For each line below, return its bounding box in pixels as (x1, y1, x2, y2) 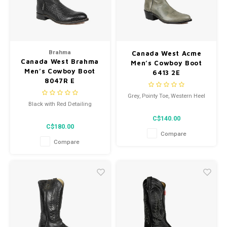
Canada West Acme (131, 49, 202, 58)
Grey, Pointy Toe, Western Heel (128, 91, 205, 100)
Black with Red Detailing (28, 99, 92, 108)
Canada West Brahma (21, 57, 99, 66)
